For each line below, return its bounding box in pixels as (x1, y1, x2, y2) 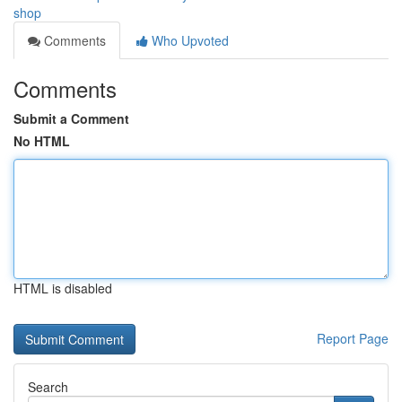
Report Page (317, 329, 389, 347)
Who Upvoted (148, 31, 229, 49)
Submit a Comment (13, 109, 129, 127)
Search (28, 378, 68, 396)
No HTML (13, 132, 70, 150)
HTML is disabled (13, 279, 112, 297)
